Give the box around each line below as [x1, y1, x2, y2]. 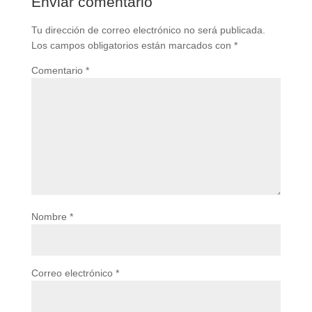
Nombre [31, 211, 70, 222]
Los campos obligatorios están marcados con [31, 40, 234, 51]
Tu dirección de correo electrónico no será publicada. [31, 24, 265, 36]
